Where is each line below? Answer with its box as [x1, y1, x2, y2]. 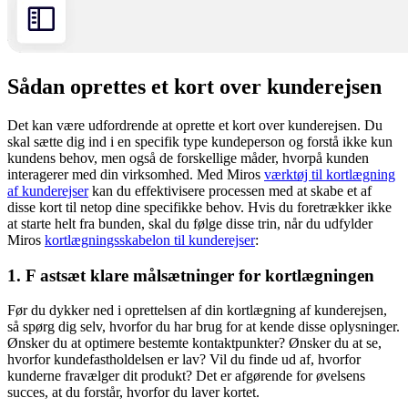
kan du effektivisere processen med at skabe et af [88, 183, 372, 199]
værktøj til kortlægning [264, 167, 395, 183]
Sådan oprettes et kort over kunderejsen [7, 75, 382, 99]
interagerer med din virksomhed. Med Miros [7, 167, 264, 183]
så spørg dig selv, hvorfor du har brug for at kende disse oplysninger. [7, 319, 400, 335]
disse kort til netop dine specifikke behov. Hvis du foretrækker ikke [7, 199, 392, 216]
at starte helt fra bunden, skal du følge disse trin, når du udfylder [7, 216, 372, 232]
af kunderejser [7, 183, 88, 199]
